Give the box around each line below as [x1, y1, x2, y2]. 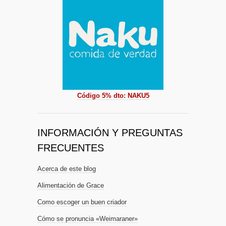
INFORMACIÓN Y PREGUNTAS [37, 127, 183, 139]
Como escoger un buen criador [37, 198, 127, 206]
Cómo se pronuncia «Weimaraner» [37, 215, 138, 223]
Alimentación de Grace [37, 182, 104, 190]
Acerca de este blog [37, 165, 96, 173]
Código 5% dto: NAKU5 [77, 92, 149, 100]
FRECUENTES [37, 142, 104, 154]
